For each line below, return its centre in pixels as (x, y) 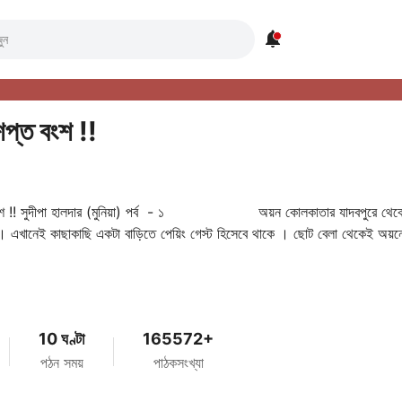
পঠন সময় (61, 363)
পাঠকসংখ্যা (178, 363)
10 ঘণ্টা (61, 339)
